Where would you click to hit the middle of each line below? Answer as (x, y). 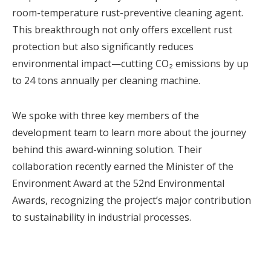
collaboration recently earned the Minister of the (123, 166)
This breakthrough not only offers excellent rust (122, 29)
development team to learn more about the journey (129, 132)
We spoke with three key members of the (106, 115)
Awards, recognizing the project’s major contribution (132, 200)
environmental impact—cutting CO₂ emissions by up (130, 63)
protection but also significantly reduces (103, 46)
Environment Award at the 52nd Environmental (118, 183)
